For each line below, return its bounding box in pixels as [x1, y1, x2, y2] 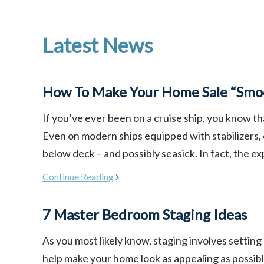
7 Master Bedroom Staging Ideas [42, 205, 247, 223]
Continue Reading [42, 170, 114, 182]
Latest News [42, 33, 153, 58]
